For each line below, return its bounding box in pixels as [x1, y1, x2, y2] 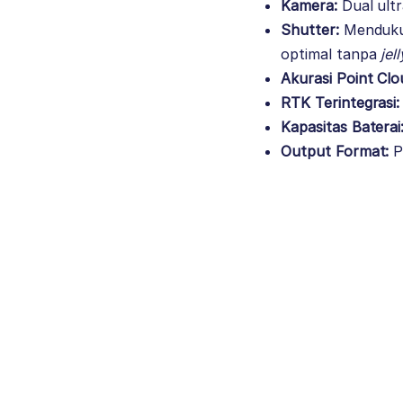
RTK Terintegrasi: [281, 94, 400, 112]
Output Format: [281, 142, 390, 161]
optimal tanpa [281, 45, 381, 64]
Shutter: [281, 21, 339, 40]
